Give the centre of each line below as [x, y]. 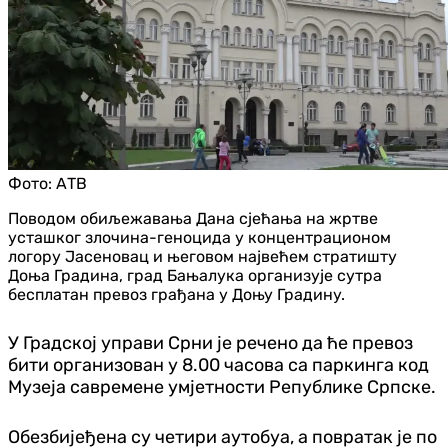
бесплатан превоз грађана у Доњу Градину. [176, 294]
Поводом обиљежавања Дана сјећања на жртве [193, 218]
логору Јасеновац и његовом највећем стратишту [202, 256]
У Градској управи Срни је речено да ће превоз [210, 342]
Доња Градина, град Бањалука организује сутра [195, 275]
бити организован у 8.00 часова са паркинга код [218, 364]
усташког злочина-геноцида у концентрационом [199, 237]
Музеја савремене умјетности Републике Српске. [222, 386]
